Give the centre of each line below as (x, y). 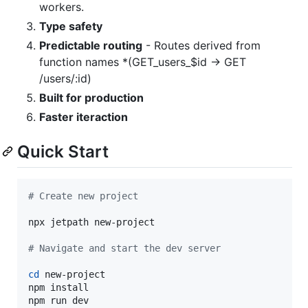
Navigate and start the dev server (127, 249)
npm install (61, 288)
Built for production (91, 97)
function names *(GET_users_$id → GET (143, 62)
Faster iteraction (84, 117)
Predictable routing (91, 45)
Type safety (71, 26)
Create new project (86, 196)
